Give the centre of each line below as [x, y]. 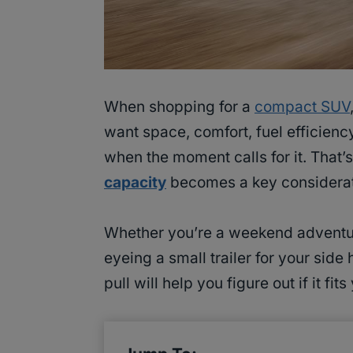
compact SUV [302, 107]
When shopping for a [179, 107]
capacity [135, 183]
